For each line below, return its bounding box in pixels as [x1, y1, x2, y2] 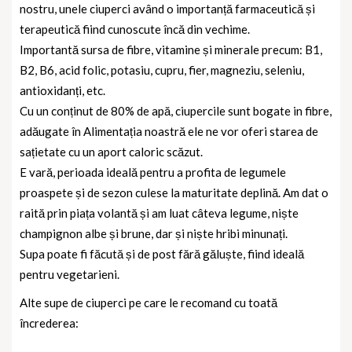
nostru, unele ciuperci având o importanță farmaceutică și [20, 2, 315, 16]
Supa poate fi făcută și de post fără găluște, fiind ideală [20, 247, 304, 262]
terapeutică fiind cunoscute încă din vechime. [20, 22, 250, 37]
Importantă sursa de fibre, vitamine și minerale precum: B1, [20, 42, 322, 57]
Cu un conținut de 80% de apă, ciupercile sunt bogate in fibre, [20, 104, 332, 119]
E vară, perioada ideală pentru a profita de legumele [20, 165, 286, 180]
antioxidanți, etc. [20, 83, 105, 98]
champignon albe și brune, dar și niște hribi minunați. [20, 226, 288, 241]
